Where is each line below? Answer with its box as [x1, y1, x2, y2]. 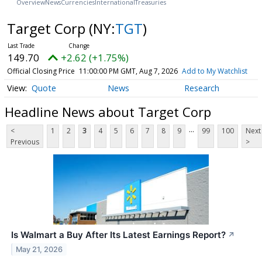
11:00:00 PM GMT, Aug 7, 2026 [78, 65, 178, 76]
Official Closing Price [6, 65, 75, 76]
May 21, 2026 [16, 245, 63, 254]
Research [184, 82, 219, 94]
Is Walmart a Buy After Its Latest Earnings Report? [11, 229, 226, 241]
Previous [11, 137, 39, 147]
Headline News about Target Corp [5, 103, 211, 121]
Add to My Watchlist [181, 65, 247, 76]
